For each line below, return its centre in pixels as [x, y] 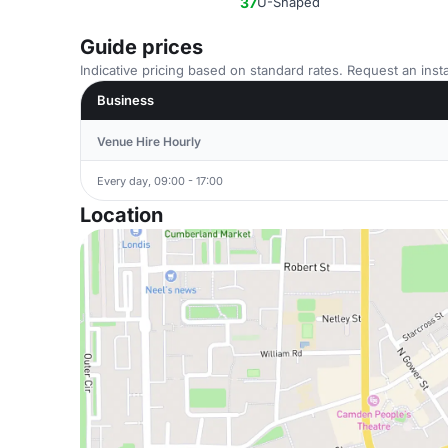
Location [121, 215]
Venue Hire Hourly [149, 141]
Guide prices [141, 47]
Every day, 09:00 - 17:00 [160, 180]
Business [125, 100]
